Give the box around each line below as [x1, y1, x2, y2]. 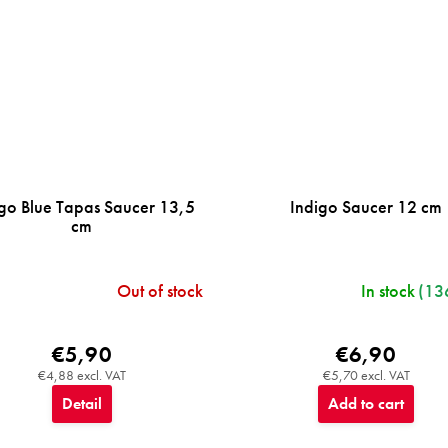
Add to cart [328, 392, 405, 414]
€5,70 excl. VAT [322, 365, 410, 384]
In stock [360, 278, 415, 302]
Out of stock [117, 278, 203, 302]
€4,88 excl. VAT [37, 365, 126, 384]
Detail [61, 392, 102, 414]
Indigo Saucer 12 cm [290, 194, 443, 218]
